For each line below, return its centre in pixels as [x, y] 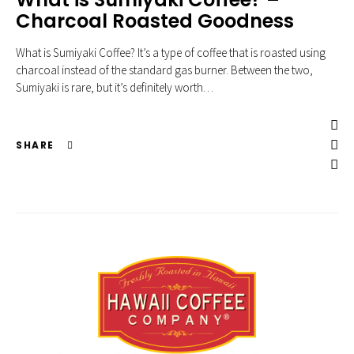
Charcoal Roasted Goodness [155, 21]
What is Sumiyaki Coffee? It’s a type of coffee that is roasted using [171, 53]
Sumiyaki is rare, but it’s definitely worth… [115, 87]
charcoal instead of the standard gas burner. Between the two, [164, 70]
